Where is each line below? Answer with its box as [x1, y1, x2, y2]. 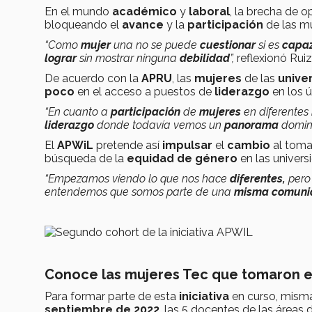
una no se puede [114, 38, 200, 52]
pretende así [96, 138, 162, 152]
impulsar [162, 138, 215, 152]
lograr [45, 51, 79, 65]
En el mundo [45, 4, 112, 18]
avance [122, 17, 166, 31]
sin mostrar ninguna [79, 51, 180, 65]
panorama [224, 118, 281, 132]
